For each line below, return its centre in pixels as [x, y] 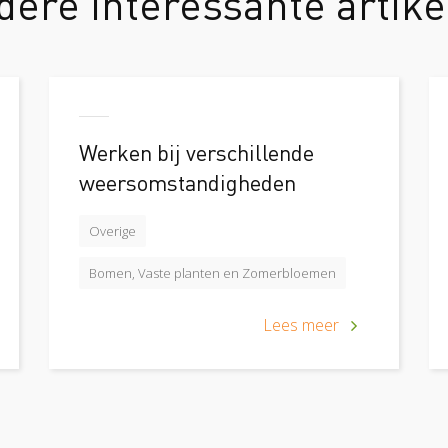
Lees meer [301, 325]
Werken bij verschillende [196, 152]
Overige [112, 231]
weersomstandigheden [187, 182]
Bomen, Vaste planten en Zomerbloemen [212, 273]
